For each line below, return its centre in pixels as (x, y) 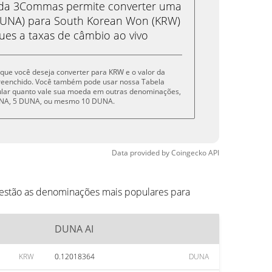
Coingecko (189, 153)
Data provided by (141, 153)
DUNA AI (74, 229)
